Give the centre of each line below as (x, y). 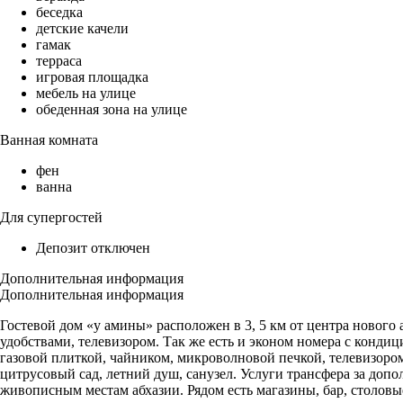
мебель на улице (86, 94)
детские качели (82, 29)
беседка (59, 13)
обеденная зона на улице (112, 110)
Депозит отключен (93, 248)
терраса (59, 61)
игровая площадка (92, 77)
